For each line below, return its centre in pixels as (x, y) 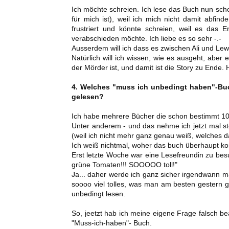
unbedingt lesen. (98, 194)
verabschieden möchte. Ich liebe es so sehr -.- (146, 39)
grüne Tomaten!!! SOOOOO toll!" (124, 165)
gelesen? (88, 97)
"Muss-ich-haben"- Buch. (113, 223)
